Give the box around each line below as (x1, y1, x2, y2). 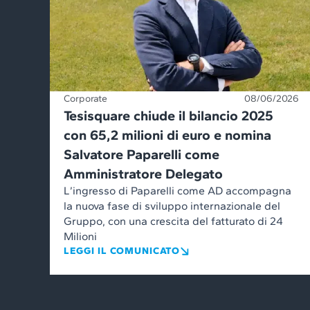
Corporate (64, 92, 107, 104)
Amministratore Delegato (64, 165, 223, 182)
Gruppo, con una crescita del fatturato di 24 (64, 214, 283, 228)
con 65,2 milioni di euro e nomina (64, 126, 271, 143)
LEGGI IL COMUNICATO (64, 244, 180, 257)
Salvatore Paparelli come (64, 145, 219, 163)
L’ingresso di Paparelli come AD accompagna (64, 183, 291, 197)
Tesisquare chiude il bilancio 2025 (64, 107, 273, 124)
